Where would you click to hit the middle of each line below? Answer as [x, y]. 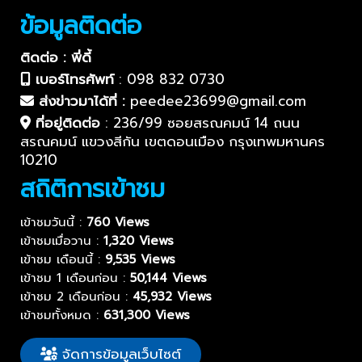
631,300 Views [147, 316]
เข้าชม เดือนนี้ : [63, 260]
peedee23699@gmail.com [218, 101]
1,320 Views [139, 241]
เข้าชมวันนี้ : [53, 223]
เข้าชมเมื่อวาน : [62, 241]
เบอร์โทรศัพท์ [72, 80]
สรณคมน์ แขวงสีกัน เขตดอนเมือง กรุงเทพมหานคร [173, 142]
